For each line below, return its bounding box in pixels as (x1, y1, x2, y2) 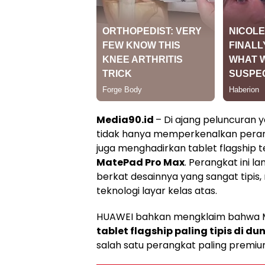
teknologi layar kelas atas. (96, 183, 217, 198)
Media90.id (96, 112, 156, 127)
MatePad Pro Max (96, 155, 185, 169)
